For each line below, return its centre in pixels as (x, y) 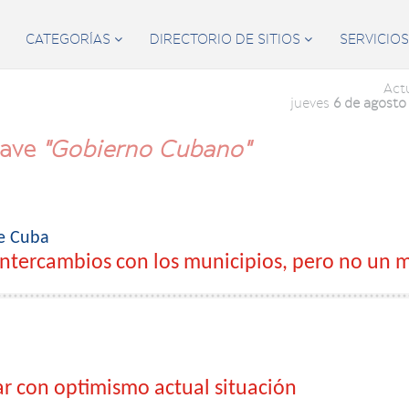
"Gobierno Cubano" (146, 149)
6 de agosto (369, 103)
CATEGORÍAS (70, 39)
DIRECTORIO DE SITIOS (227, 39)
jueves (311, 103)
